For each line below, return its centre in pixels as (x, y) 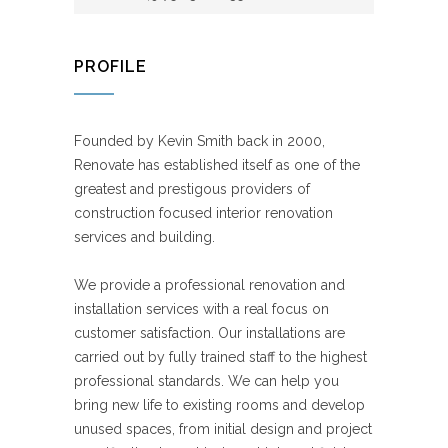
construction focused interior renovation (203, 212)
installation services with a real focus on (201, 308)
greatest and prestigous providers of (192, 188)
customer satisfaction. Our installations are (209, 332)
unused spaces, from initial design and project (223, 428)
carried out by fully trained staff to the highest (220, 356)
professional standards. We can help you (206, 380)
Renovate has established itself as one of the (217, 164)
